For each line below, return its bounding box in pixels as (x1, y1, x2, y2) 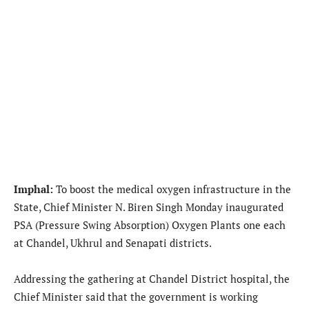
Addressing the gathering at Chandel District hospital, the (14, 271, 290, 286)
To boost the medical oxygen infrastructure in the (56, 181, 291, 196)
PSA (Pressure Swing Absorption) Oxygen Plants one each (14, 217, 286, 232)
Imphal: (14, 181, 56, 196)
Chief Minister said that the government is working (14, 289, 258, 303)
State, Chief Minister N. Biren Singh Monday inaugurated (14, 199, 283, 214)
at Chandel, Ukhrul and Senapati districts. (14, 235, 212, 250)
